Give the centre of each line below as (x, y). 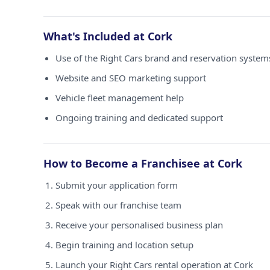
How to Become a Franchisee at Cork (143, 163)
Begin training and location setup (124, 245)
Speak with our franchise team (118, 205)
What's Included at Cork (108, 36)
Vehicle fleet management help (120, 98)
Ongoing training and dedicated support (139, 118)
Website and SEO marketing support (131, 78)
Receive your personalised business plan (139, 225)
